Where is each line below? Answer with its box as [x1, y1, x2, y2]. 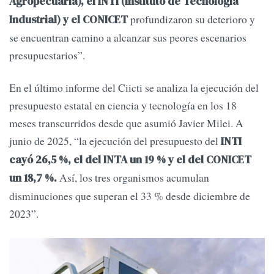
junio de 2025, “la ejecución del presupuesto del [9, 133, 221, 149]
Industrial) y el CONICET [9, 12, 128, 28]
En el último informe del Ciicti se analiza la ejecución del [9, 80, 259, 95]
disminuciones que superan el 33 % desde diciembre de [9, 188, 250, 204]
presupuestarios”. [9, 48, 85, 63]
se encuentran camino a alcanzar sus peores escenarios [9, 30, 246, 45]
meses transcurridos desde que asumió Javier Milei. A [9, 116, 243, 131]
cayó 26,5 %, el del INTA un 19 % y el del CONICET [9, 152, 251, 168]
